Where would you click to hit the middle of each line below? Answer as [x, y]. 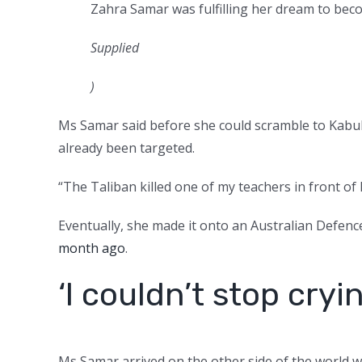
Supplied [115, 47]
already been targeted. [126, 147]
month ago [92, 248]
